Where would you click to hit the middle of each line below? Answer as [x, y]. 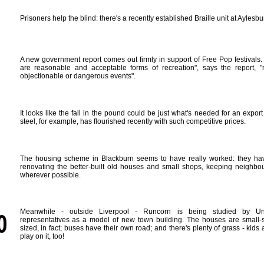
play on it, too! [42, 236]
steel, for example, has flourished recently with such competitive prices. [133, 121]
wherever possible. [50, 175]
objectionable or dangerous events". [77, 76]
